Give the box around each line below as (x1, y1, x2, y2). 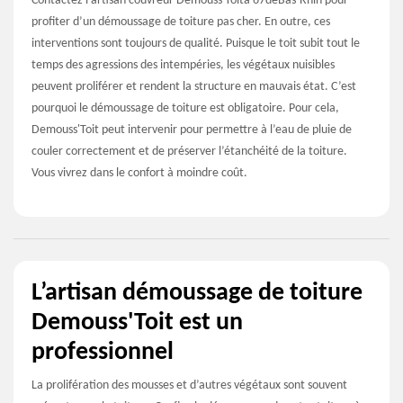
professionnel (31, 339, 174, 365)
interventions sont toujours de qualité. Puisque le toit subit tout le (31, 36, 360, 50)
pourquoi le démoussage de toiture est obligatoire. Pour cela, (31, 101, 339, 115)
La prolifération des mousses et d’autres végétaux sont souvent (31, 378, 347, 392)
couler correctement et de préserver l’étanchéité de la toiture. (31, 144, 347, 158)
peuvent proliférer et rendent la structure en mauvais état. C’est (31, 79, 356, 94)
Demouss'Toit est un (31, 309, 243, 336)
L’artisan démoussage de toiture (31, 280, 363, 306)
